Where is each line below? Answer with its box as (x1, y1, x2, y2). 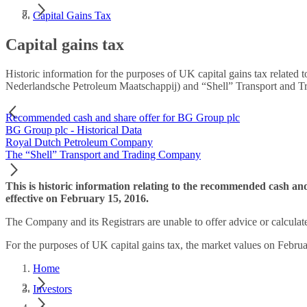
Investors (33, 282, 72, 295)
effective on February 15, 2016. (5, 192, 149, 204)
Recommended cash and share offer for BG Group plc (5, 111, 240, 123)
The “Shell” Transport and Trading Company (5, 148, 201, 160)
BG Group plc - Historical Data (5, 123, 142, 136)
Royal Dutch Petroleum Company (5, 136, 153, 148)
